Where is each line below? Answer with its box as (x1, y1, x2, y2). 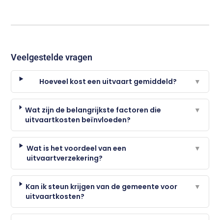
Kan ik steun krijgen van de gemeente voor (26, 181, 178, 192)
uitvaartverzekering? (26, 153, 103, 163)
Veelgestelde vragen (11, 52, 93, 62)
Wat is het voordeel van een (26, 143, 126, 153)
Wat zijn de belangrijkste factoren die (25, 105, 162, 115)
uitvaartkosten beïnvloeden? (25, 114, 131, 125)
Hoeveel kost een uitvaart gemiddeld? (39, 76, 177, 86)
